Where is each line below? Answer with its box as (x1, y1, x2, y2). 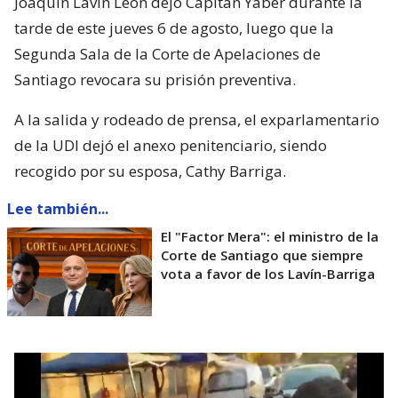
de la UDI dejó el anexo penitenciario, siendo (14, 135, 327, 156)
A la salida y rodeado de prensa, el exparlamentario (14, 109, 379, 131)
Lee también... (7, 199, 108, 219)
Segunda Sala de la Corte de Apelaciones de (14, 44, 321, 65)
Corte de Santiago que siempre (161, 246, 363, 265)
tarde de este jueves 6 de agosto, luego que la (14, 18, 334, 39)
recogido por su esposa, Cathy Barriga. (14, 161, 286, 182)
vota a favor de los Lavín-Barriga (161, 265, 375, 283)
